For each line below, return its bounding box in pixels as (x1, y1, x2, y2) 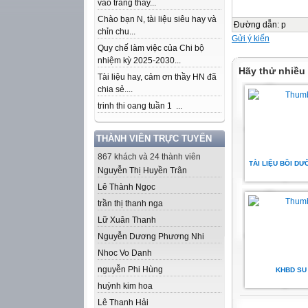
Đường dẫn (234, 20, 277, 30)
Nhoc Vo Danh (98, 248, 152, 258)
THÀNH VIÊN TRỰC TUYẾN (96, 133, 212, 144)
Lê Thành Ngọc (98, 182, 155, 192)
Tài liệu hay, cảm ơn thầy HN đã (98, 72, 217, 82)
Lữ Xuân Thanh (98, 215, 156, 225)
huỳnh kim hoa (98, 281, 153, 291)
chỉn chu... (98, 27, 135, 36)
